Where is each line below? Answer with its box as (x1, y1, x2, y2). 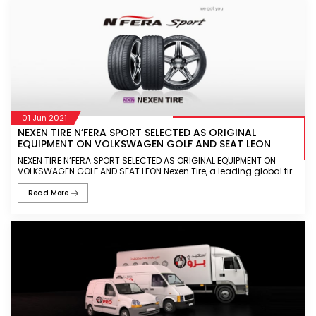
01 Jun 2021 (21, 111, 67, 123)
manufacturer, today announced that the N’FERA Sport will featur (18, 176, 294, 188)
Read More (28, 188, 68, 199)
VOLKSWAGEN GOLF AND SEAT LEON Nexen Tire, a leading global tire (18, 165, 164, 178)
